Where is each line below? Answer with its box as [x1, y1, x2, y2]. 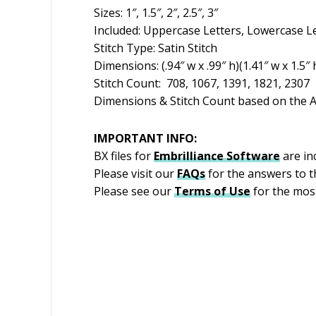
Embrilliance [154, 147, 224, 164]
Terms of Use [174, 183, 250, 199]
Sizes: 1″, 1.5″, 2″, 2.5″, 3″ [94, 4, 218, 20]
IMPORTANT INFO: [94, 130, 197, 146]
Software [226, 147, 280, 164]
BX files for [94, 147, 154, 164]
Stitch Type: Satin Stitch [94, 39, 217, 56]
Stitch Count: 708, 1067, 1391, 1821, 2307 [94, 75, 310, 91]
